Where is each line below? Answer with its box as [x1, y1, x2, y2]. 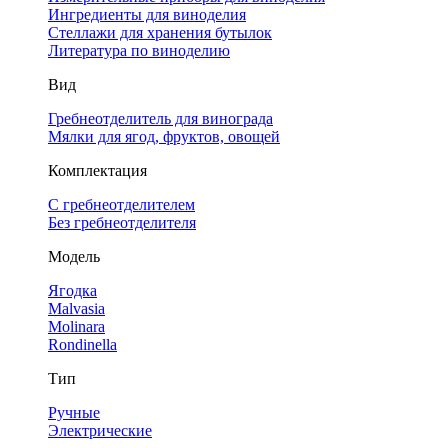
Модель [48, 248, 100, 265]
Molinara [48, 318, 105, 335]
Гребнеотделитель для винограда [48, 110, 273, 127]
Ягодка [48, 282, 97, 299]
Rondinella [48, 336, 117, 353]
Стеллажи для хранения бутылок [48, 24, 272, 41]
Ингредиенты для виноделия [48, 6, 246, 23]
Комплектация [48, 162, 147, 179]
